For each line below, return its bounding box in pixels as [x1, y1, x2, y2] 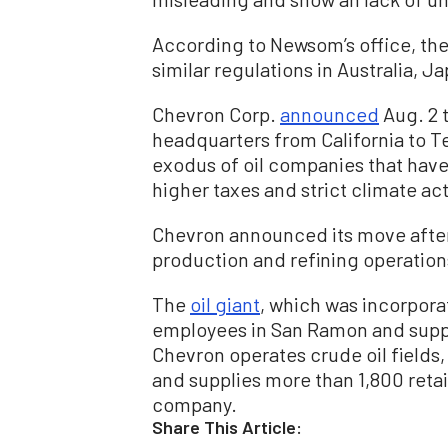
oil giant [190, 292, 260, 317]
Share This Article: [152, 416, 302, 439]
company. [152, 392, 237, 417]
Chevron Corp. [152, 102, 280, 127]
